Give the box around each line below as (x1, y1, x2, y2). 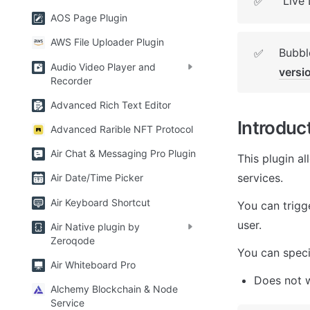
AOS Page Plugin (51, 12, 127, 24)
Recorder (51, 74, 92, 86)
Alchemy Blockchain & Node (51, 283, 178, 295)
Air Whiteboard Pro (51, 258, 136, 271)
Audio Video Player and (51, 60, 156, 73)
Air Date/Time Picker (51, 172, 143, 184)
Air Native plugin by (51, 220, 140, 232)
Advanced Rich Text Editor (51, 98, 171, 111)
